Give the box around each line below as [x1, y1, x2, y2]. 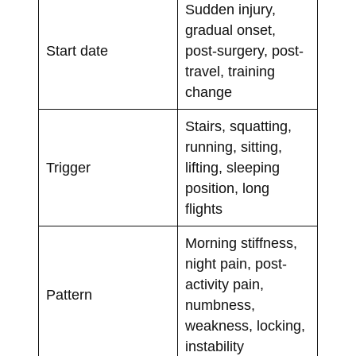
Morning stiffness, [184, 235, 297, 252]
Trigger [45, 160, 91, 176]
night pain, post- [184, 256, 287, 273]
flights [184, 201, 222, 218]
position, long [184, 180, 269, 197]
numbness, [184, 297, 255, 314]
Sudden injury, [184, 2, 276, 18]
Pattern [45, 287, 92, 304]
